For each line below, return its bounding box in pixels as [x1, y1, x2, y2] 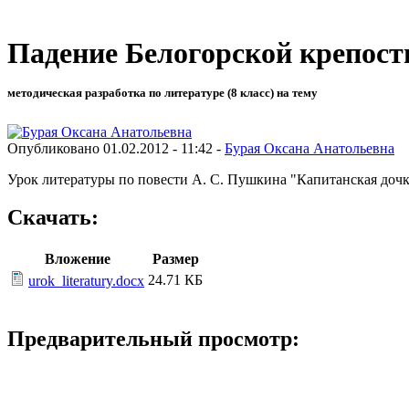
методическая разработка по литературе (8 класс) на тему [7, 86, 318, 100]
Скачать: [7, 205, 99, 230]
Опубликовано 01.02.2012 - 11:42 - [7, 140, 225, 156]
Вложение [44, 251, 110, 267]
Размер [152, 251, 199, 267]
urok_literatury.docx [28, 273, 144, 289]
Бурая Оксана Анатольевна [225, 140, 394, 156]
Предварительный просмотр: [7, 327, 299, 351]
